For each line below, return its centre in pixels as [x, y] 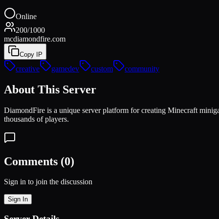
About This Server [50, 89]
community [142, 68]
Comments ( [34, 161]
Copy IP [31, 54]
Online [26, 16]
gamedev [65, 68]
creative [28, 68]
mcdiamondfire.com [35, 39]
